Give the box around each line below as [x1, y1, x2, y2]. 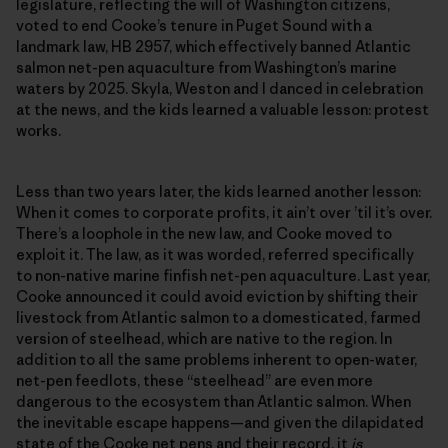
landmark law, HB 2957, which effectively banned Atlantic [16, 36, 411, 56]
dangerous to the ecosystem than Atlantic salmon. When [16, 391, 411, 411]
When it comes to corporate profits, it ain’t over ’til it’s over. [16, 202, 432, 222]
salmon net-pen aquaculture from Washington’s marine [16, 57, 397, 77]
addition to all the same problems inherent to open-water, [16, 349, 417, 369]
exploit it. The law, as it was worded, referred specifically [16, 244, 414, 264]
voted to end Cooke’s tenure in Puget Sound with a [16, 15, 372, 35]
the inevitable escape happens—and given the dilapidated [16, 412, 424, 432]
